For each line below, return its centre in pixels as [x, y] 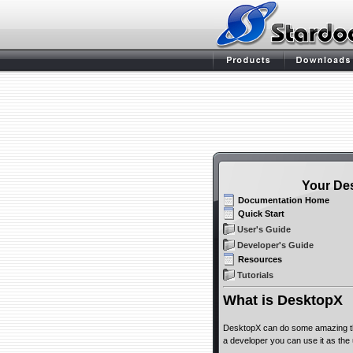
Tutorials [255, 275]
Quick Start [261, 214]
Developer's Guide [275, 245]
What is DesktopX [283, 300]
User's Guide [264, 229]
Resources [260, 259]
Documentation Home [284, 200]
